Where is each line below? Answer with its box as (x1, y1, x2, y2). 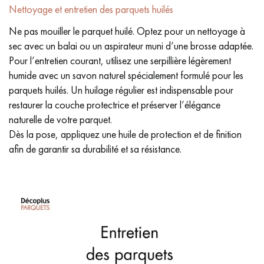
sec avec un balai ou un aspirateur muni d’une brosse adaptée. (9, 38, 253, 52)
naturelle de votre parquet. (9, 112, 112, 126)
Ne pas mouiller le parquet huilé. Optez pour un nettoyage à (9, 24, 245, 38)
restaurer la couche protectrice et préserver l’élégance (9, 97, 220, 111)
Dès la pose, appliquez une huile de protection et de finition (9, 127, 242, 141)
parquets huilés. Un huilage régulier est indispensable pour (9, 82, 233, 97)
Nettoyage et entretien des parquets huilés (9, 2, 173, 16)
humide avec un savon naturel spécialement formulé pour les (9, 68, 243, 82)
